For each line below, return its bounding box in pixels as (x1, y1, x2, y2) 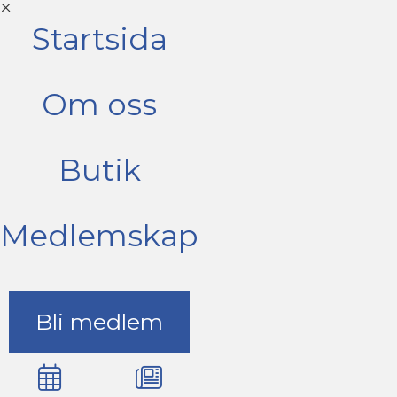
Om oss (42, 86, 157, 123)
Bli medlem (35, 308, 163, 335)
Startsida (31, 20, 167, 58)
